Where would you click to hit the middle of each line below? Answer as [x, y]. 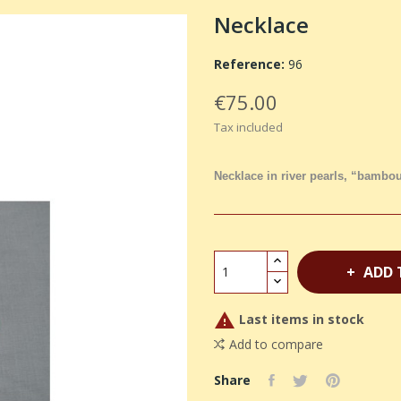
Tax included [248, 127]
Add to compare [276, 344]
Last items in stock [300, 319]
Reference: [249, 64]
